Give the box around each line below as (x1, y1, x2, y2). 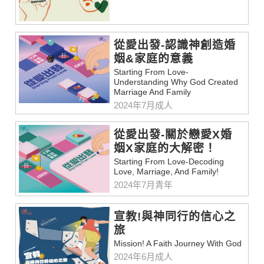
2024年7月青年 (114, 179, 173, 190)
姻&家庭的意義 (114, 52, 194, 65)
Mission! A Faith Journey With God (114, 238, 242, 248)
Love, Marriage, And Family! (114, 166, 219, 176)
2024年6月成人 (114, 251, 173, 262)
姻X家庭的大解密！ (114, 141, 217, 154)
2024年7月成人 (114, 100, 173, 110)
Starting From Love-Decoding (114, 156, 225, 166)
